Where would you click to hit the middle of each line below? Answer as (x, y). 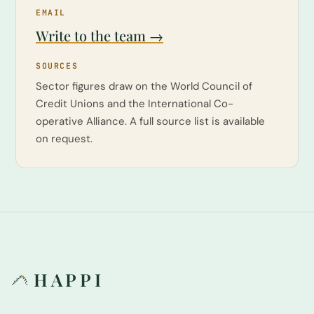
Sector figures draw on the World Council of (144, 86)
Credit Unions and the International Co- (135, 103)
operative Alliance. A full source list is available (150, 121)
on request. (64, 138)
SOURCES (57, 65)
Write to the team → (100, 35)
